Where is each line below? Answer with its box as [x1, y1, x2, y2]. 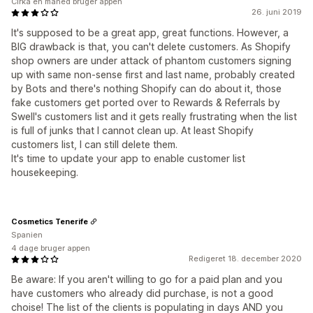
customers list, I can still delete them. [11, 138, 177, 150]
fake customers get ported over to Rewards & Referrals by [11, 96, 280, 108]
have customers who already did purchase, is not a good [11, 287, 273, 299]
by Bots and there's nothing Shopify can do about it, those [11, 82, 282, 94]
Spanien [11, 230, 43, 240]
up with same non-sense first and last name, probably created [11, 68, 295, 80]
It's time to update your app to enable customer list [11, 152, 245, 164]
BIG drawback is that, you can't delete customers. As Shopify [11, 41, 291, 52]
